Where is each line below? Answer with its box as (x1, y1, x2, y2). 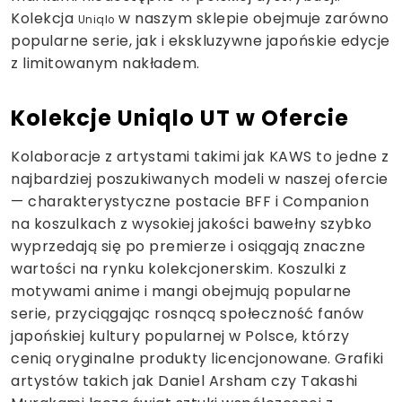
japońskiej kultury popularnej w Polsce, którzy (11, 325, 349, 346)
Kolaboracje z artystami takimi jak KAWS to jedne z (11, 145, 389, 167)
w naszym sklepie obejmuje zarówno (114, 7, 389, 29)
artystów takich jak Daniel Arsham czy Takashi (11, 370, 358, 391)
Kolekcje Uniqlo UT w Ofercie (11, 102, 349, 133)
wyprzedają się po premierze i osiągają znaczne (11, 235, 365, 257)
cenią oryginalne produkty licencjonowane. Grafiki (11, 347, 384, 369)
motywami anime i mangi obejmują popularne (11, 280, 352, 301)
